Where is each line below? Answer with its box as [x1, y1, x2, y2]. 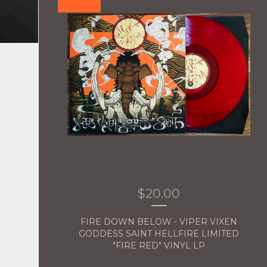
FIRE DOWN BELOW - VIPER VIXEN [80, 216, 238, 228]
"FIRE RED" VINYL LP [113, 240, 206, 252]
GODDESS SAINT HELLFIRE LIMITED [79, 228, 240, 240]
